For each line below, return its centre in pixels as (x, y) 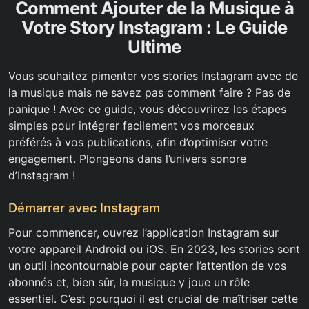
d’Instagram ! (42, 176)
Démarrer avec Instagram (84, 208)
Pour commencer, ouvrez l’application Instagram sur (143, 233)
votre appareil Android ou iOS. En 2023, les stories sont (154, 249)
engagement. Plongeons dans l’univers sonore (127, 159)
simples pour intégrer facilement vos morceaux (131, 126)
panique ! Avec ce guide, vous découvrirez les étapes (147, 109)
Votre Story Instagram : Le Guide (154, 28)
